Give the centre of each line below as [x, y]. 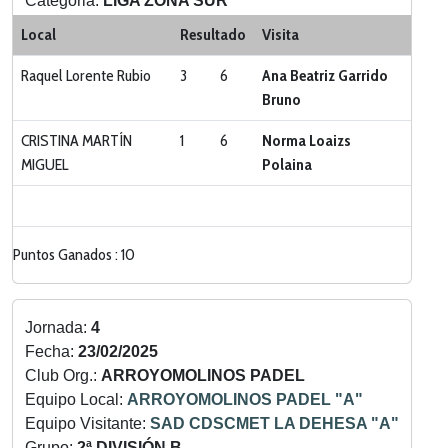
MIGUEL [44, 164]
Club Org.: [63, 375]
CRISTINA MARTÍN [76, 140]
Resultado [213, 34]
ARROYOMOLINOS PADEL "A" [245, 399]
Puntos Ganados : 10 [74, 254]
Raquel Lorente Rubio [86, 75]
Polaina [287, 164]
